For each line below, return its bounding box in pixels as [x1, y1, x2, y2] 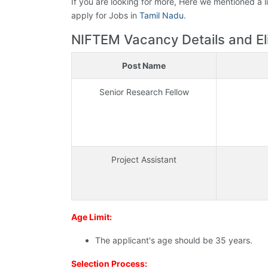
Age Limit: [71, 212, 112, 223]
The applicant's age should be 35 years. [95, 235, 252, 246]
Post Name [122, 60, 166, 71]
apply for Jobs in [71, 10, 139, 21]
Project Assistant [111, 154, 176, 165]
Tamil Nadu [139, 10, 184, 21]
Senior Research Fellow [99, 87, 189, 98]
